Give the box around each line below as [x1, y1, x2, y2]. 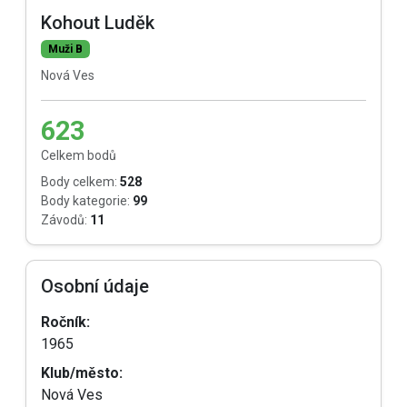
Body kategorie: [41, 194, 130, 208]
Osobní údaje [41, 275, 149, 297]
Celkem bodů [41, 148, 116, 163]
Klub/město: [41, 364, 123, 382]
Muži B [47, 43, 83, 55]
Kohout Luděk [41, 12, 154, 34]
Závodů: [41, 213, 87, 227]
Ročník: [41, 313, 90, 331]
